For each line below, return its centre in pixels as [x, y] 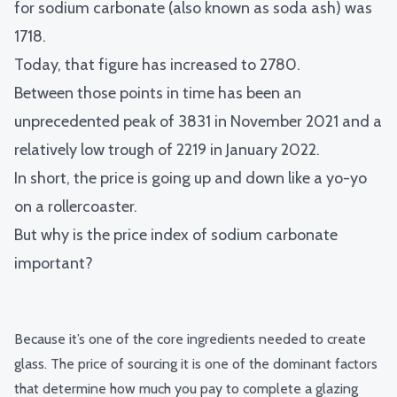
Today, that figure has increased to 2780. [157, 65]
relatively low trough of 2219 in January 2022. [169, 150]
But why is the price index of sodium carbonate [176, 235]
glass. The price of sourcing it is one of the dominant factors [196, 364]
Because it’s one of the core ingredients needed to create [190, 339]
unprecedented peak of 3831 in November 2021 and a [198, 122]
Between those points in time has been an [158, 93]
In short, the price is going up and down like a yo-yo [191, 179]
